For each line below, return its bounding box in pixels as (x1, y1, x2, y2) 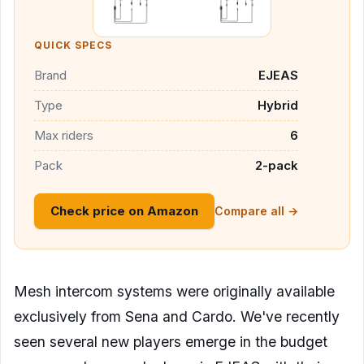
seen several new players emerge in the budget (14, 333, 327, 351)
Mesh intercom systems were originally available (14, 283, 335, 301)
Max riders (34, 128, 93, 144)
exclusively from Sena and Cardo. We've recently (14, 308, 340, 326)
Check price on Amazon (50, 203, 198, 219)
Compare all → (214, 204, 298, 219)
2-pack (255, 158, 298, 174)
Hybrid (258, 97, 298, 114)
